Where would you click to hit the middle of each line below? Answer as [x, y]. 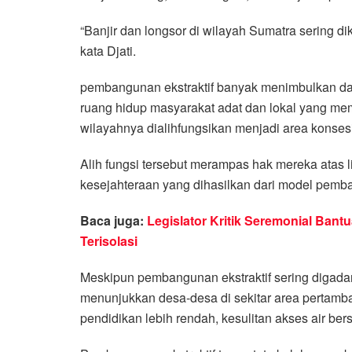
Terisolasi [109, 240]
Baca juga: [114, 220]
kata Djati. [108, 50]
